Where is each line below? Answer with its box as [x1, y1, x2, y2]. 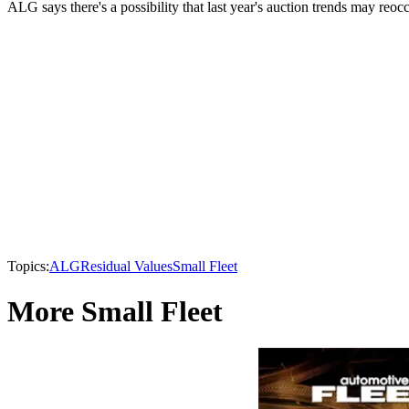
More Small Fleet [7, 294, 223, 328]
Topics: [7, 258, 49, 275]
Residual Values [80, 258, 173, 275]
